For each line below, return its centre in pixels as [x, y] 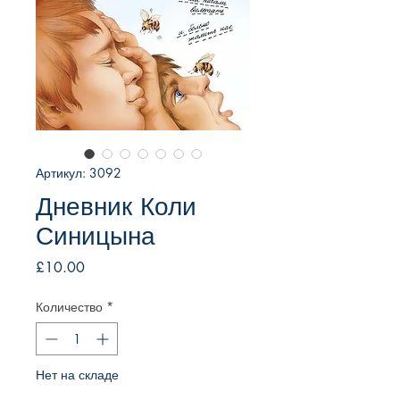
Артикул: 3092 [79, 173]
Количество [69, 307]
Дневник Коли [116, 207]
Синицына [96, 236]
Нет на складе [77, 375]
